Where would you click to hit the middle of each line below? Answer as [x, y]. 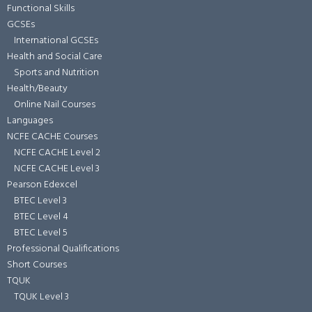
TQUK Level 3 [41, 297]
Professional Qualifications [63, 249]
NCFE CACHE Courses [52, 137]
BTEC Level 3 [40, 201]
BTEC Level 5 [41, 233]
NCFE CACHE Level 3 [57, 169]
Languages [30, 121]
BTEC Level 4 [41, 217]
